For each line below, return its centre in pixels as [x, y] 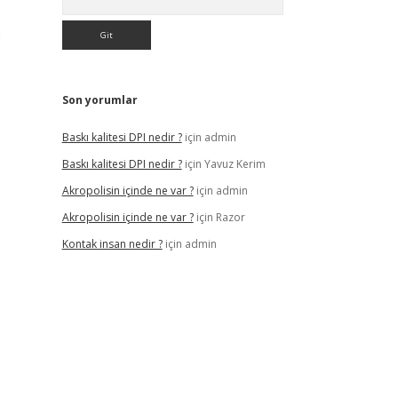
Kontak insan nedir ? [112, 244]
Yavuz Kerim [235, 164]
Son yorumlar [99, 100]
